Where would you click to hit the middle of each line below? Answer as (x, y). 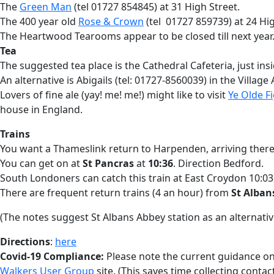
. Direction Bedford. (218, 163)
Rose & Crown (111, 21)
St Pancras (108, 163)
